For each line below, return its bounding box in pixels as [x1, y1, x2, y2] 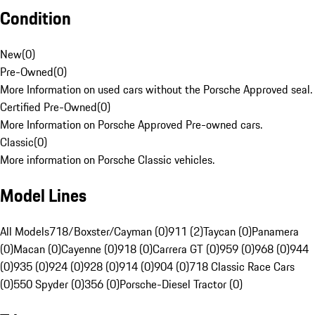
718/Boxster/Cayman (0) [49, 223, 168, 240]
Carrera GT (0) [153, 240, 219, 258]
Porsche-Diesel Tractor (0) [120, 276, 243, 293]
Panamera [252, 223, 299, 240]
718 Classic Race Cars [189, 258, 295, 276]
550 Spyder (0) [13, 276, 84, 293]
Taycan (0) [203, 223, 252, 240]
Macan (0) [13, 240, 61, 258]
